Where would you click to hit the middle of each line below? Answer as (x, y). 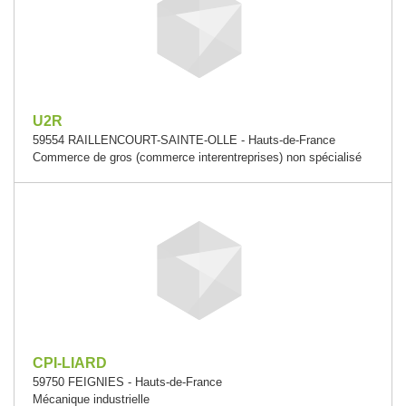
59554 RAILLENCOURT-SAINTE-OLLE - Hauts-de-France (184, 140)
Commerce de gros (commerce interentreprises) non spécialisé (197, 157)
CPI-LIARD (70, 363)
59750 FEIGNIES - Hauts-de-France (127, 382)
